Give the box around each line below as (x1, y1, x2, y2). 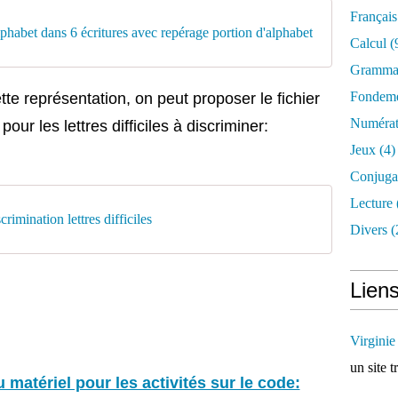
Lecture (350, 195, 393, 211)
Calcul (350, 36, 386, 51)
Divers (350, 222, 387, 237)
